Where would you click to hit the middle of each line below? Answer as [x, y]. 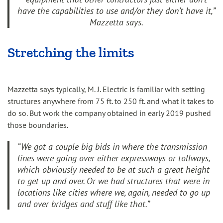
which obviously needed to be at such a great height [113, 169]
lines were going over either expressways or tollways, [113, 158]
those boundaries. [38, 125]
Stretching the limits [71, 53]
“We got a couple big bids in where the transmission [112, 147]
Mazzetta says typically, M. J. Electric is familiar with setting [106, 89]
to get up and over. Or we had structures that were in [113, 181]
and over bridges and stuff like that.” [84, 204]
